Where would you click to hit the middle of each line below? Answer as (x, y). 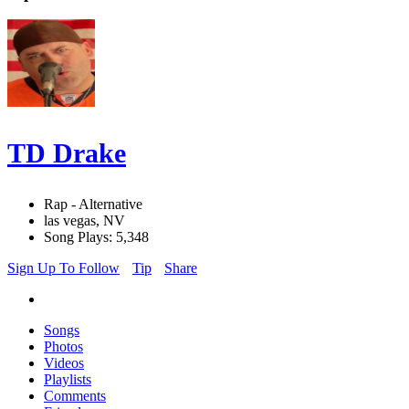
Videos (64, 363)
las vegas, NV (84, 221)
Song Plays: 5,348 (96, 237)
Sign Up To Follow (63, 268)
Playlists (68, 380)
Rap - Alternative (93, 204)
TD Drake (67, 153)
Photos (63, 347)
